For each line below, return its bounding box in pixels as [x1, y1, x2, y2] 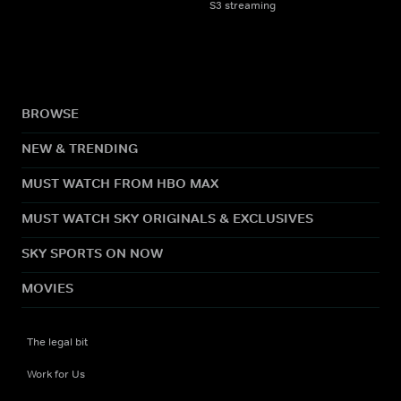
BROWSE [21, 104, 79, 122]
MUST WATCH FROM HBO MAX [21, 174, 218, 192]
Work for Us [27, 366, 85, 381]
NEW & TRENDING [21, 139, 138, 157]
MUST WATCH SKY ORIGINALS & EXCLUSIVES [21, 209, 313, 226]
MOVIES [21, 278, 73, 296]
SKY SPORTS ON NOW [21, 243, 163, 261]
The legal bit [27, 334, 88, 349]
